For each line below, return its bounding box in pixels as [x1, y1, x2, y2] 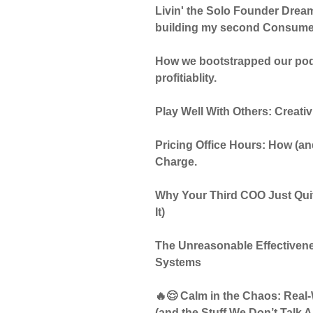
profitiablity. [155, 71, 217, 84]
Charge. [155, 155, 198, 168]
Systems [155, 256, 202, 268]
